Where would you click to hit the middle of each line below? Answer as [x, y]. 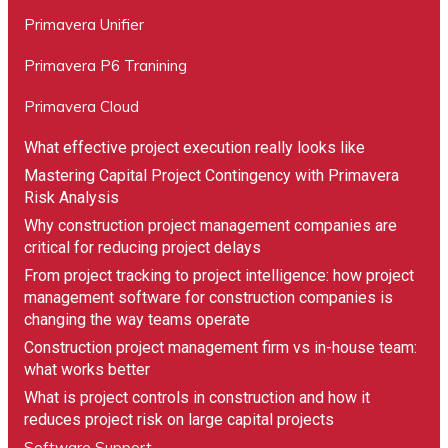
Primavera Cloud [81, 106]
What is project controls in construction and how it [197, 397]
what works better [87, 369]
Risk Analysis [71, 197]
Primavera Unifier [84, 24]
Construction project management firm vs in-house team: [220, 347]
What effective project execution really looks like [194, 147]
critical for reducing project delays [142, 247]
